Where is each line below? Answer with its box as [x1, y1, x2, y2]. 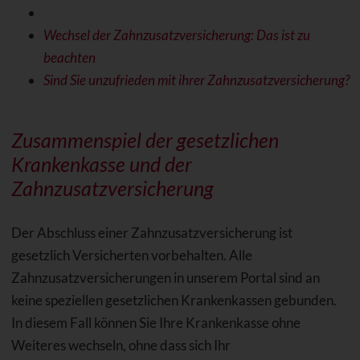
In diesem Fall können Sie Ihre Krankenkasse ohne [10, 314, 301, 332]
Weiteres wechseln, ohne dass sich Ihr [10, 337, 231, 354]
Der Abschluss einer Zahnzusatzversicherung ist [10, 224, 292, 242]
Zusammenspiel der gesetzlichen [10, 128, 279, 153]
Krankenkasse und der [10, 152, 192, 177]
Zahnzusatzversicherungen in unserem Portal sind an [10, 269, 320, 287]
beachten [43, 49, 96, 67]
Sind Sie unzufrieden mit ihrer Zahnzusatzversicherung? [43, 72, 350, 89]
